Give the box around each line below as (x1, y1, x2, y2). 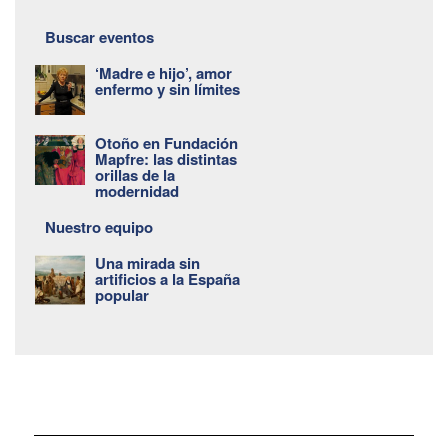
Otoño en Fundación (95, 131, 238, 154)
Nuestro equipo (45, 215, 153, 238)
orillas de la (95, 163, 175, 186)
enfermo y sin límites (95, 77, 240, 100)
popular (95, 283, 149, 306)
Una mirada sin (95, 251, 200, 274)
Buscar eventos (45, 25, 154, 48)
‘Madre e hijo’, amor (95, 61, 232, 84)
